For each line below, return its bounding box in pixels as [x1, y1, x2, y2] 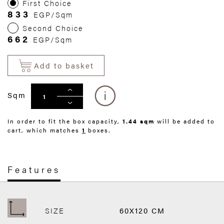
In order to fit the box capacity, [7, 116, 122, 126]
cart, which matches [7, 125, 82, 135]
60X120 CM [119, 205, 165, 216]
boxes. [85, 125, 110, 135]
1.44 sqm [122, 116, 157, 126]
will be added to [157, 116, 215, 126]
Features [7, 163, 60, 176]
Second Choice [22, 22, 83, 33]
